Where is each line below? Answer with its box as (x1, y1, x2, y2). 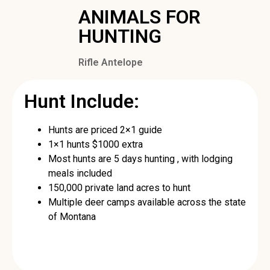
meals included (48, 168, 112, 180)
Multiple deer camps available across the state (48, 196, 246, 209)
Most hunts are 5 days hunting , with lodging (48, 153, 233, 165)
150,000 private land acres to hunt (48, 182, 190, 194)
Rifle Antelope (78, 57, 143, 69)
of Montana (48, 211, 96, 223)
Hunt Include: (24, 90, 139, 113)
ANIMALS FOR (78, 5, 201, 29)
